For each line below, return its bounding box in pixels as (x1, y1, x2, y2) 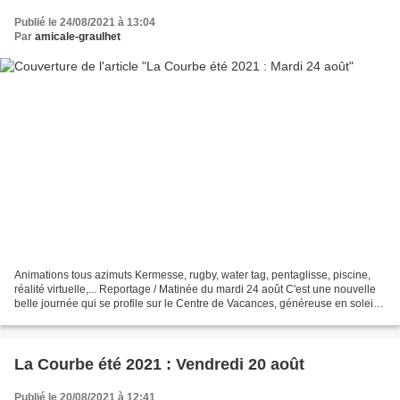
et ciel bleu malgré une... (14, 312, 133, 325)
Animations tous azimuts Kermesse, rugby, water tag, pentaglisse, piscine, (14, 269, 371, 282)
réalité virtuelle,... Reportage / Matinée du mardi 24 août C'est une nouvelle (14, 283, 376, 296)
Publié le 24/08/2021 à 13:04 (14, 15, 155, 29)
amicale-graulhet (35, 29, 121, 43)
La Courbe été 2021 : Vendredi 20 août (14, 355, 304, 374)
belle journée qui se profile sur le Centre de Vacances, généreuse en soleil (14, 297, 376, 311)
